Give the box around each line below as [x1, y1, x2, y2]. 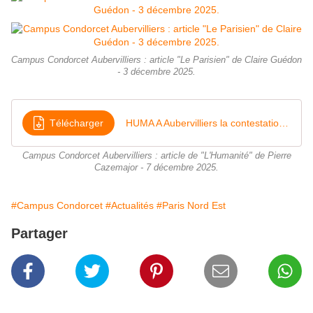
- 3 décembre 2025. [117, 67, 196, 78]
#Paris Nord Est [156, 200, 226, 212]
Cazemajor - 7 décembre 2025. [94, 163, 219, 173]
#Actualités [105, 200, 154, 212]
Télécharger [50, 117, 103, 129]
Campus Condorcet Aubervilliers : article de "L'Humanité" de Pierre [22, 151, 291, 161]
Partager [11, 226, 68, 242]
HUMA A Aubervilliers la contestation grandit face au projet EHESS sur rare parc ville [279, 117, 289, 129]
